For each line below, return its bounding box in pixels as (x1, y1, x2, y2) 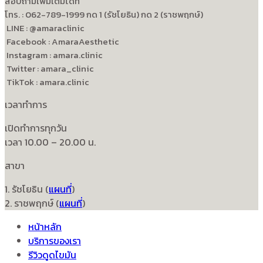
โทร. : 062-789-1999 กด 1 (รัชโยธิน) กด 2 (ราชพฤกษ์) (5, 8, 203, 22)
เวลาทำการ (5, 97, 47, 112)
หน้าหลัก (28, 220, 62, 234)
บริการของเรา (28, 234, 81, 248)
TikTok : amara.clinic (5, 75, 89, 89)
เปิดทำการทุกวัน (5, 121, 67, 136)
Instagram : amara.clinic (5, 48, 103, 62)
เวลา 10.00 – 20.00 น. (5, 135, 96, 150)
